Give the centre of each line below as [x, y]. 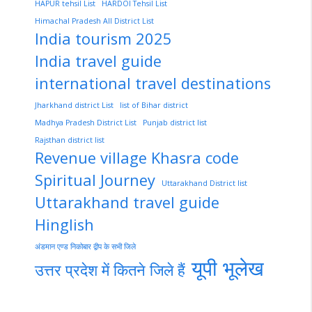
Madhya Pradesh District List [86, 122]
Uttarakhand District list [204, 183]
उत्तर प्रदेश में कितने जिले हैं [110, 270]
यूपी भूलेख [228, 268]
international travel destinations [153, 83]
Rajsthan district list [70, 140]
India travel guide [98, 61]
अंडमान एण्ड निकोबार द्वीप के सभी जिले [85, 246]
